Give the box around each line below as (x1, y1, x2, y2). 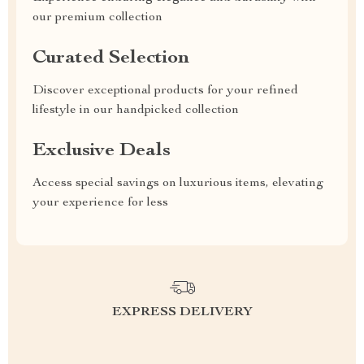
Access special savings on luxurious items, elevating (32, 177, 323, 190)
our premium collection (32, 11, 162, 24)
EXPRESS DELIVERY (111, 306, 253, 319)
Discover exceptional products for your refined (32, 84, 298, 97)
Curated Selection (32, 49, 189, 68)
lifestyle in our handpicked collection (32, 104, 239, 117)
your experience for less (32, 197, 168, 210)
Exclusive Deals (32, 141, 171, 161)
